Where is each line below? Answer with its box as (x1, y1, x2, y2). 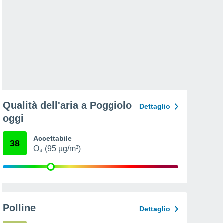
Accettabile (33, 134, 72, 142)
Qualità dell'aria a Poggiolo (3, 100, 132, 111)
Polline (3, 202, 36, 213)
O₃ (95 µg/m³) (33, 144, 81, 153)
